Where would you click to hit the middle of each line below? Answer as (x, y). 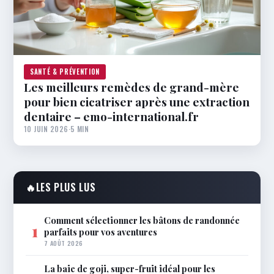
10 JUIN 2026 (46, 129)
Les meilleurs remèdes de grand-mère (131, 87)
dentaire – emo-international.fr (111, 117)
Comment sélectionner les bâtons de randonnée (142, 220)
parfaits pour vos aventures (101, 232)
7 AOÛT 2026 (64, 243)
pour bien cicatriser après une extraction (137, 102)
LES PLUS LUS (66, 187)
